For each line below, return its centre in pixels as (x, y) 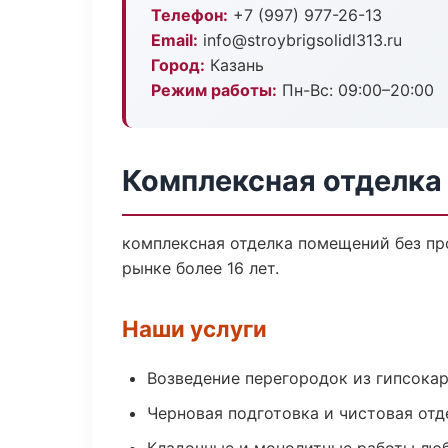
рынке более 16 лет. (200, 268)
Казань (234, 65)
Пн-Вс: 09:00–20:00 (355, 90)
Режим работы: (214, 90)
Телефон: (189, 15)
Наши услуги (194, 328)
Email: (174, 40)
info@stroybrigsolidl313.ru (300, 40)
